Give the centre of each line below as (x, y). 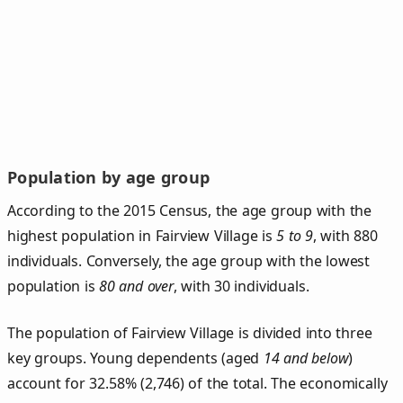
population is (54, 286)
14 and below (306, 358)
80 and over (136, 286)
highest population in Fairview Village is (142, 235)
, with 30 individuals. (241, 286)
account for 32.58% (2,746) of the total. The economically (197, 383)
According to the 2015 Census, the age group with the (190, 210)
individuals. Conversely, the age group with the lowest (189, 260)
